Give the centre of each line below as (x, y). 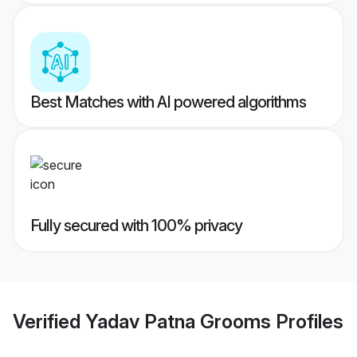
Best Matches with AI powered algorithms (168, 102)
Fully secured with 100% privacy (136, 226)
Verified (49, 321)
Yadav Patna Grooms (178, 321)
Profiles (307, 321)
